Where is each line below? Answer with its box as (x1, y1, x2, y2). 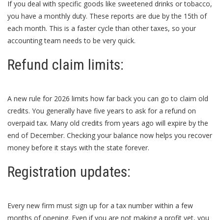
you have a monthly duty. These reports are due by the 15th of (7, 11, 207, 21)
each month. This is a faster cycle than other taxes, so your (7, 24, 196, 33)
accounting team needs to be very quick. (7, 36, 136, 46)
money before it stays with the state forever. (7, 143, 149, 153)
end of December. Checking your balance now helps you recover (7, 131, 212, 140)
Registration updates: (7, 163, 131, 181)
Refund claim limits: (7, 56, 124, 74)
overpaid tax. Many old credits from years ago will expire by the (7, 118, 208, 128)
